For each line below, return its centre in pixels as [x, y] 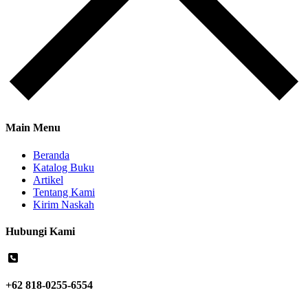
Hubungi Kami [40, 231]
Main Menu [33, 128]
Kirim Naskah [64, 204]
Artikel [48, 179]
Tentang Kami [64, 192]
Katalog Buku [64, 167]
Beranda [51, 155]
